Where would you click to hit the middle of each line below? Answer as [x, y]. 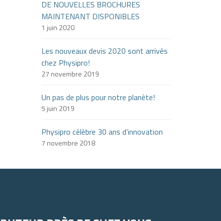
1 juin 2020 [58, 27]
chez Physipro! [65, 63]
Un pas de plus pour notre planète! [98, 97]
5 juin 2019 [58, 108]
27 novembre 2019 [70, 74]
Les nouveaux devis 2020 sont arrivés [104, 51]
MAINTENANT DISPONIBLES [90, 16]
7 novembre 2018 [68, 143]
